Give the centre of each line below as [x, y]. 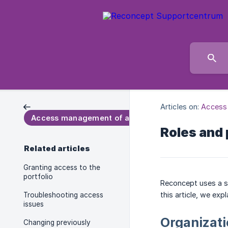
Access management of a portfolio [98, 118]
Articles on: [180, 107]
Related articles [57, 149]
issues [34, 204]
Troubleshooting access [63, 195]
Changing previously [57, 222]
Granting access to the [62, 167]
